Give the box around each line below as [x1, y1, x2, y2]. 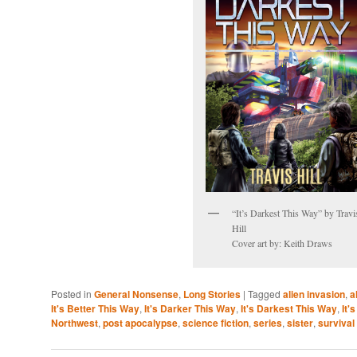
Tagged [248, 287, 280, 301]
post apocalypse [103, 316, 178, 331]
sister [287, 316, 313, 331]
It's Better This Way [51, 301, 139, 316]
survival [318, 316, 355, 331]
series [253, 316, 282, 331]
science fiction [182, 316, 249, 331]
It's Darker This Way [144, 301, 236, 316]
